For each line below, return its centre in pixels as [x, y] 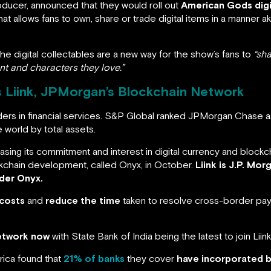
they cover [151, 258]
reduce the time [83, 200]
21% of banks [94, 258]
